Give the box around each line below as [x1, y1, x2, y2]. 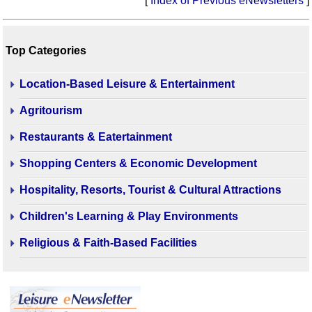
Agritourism [19, 104, 82, 117]
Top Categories [6, 44, 86, 56]
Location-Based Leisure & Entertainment [19, 78, 235, 91]
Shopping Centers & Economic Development [19, 157, 257, 170]
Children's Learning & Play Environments [19, 210, 238, 223]
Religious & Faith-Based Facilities [19, 237, 197, 249]
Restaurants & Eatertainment [19, 131, 172, 143]
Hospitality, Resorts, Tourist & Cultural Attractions [19, 184, 281, 196]
